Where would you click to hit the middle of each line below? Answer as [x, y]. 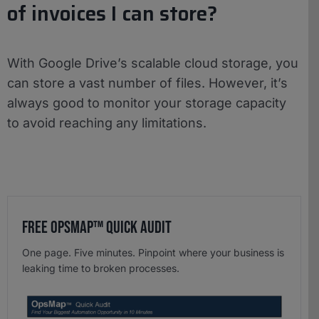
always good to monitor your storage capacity [147, 103]
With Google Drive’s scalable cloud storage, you [153, 63]
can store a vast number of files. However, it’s [147, 83]
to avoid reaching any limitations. [107, 122]
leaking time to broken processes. [101, 268]
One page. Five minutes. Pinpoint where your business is [153, 252]
